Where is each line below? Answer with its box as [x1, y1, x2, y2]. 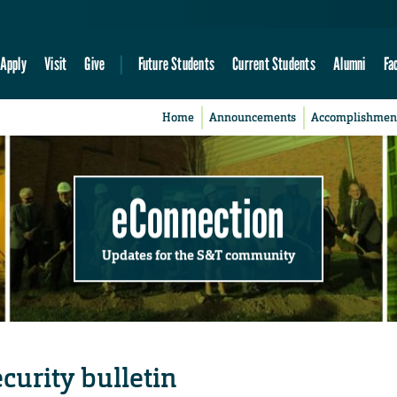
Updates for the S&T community [102, 245, 295, 264]
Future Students [137, 52, 214, 75]
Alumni [333, 52, 366, 75]
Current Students [232, 52, 315, 75]
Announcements [209, 110, 297, 126]
